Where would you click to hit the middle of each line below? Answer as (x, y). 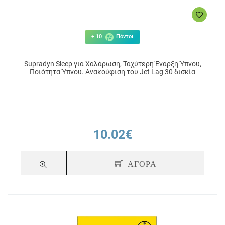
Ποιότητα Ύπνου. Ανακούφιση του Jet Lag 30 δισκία (113, 72)
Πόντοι (124, 37)
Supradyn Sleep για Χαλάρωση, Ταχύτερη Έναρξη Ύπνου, (113, 64)
